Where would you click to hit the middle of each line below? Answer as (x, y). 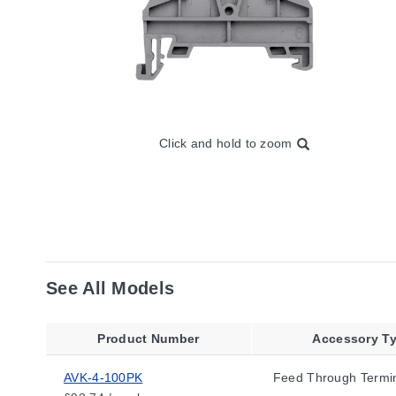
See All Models (110, 288)
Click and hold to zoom (226, 144)
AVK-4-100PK (103, 377)
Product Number (148, 339)
